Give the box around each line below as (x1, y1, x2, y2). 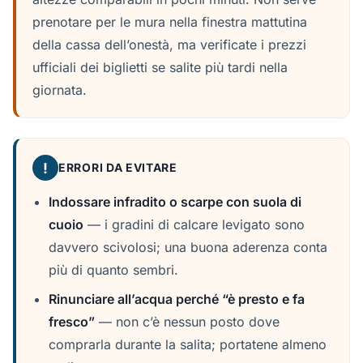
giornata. (32, 82, 87, 98)
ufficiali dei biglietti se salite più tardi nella (32, 59, 288, 75)
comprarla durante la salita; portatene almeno (49, 336, 327, 352)
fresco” (49, 314, 95, 330)
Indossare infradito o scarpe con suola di (49, 194, 301, 210)
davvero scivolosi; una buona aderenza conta (49, 239, 327, 255)
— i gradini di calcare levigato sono (83, 216, 305, 233)
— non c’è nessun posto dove (95, 314, 280, 330)
